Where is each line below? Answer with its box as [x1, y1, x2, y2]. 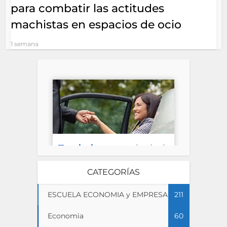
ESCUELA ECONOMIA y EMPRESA [48, 190, 168, 199]
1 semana [11, 40, 39, 48]
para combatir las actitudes [11, 2, 165, 15]
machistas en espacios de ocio [11, 18, 182, 31]
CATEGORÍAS [87, 167, 140, 177]
